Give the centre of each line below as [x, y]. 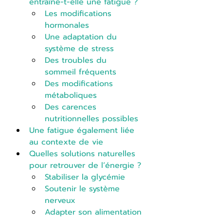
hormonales [67, 25]
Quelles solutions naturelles [84, 154]
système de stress [79, 48]
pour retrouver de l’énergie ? [85, 165]
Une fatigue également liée [83, 130]
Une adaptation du [82, 37]
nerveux [60, 200]
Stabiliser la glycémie [85, 177]
